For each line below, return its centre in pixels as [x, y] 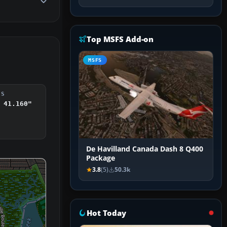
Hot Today [106, 213]
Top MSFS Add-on [120, 39]
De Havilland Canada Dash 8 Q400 [145, 149]
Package [101, 158]
